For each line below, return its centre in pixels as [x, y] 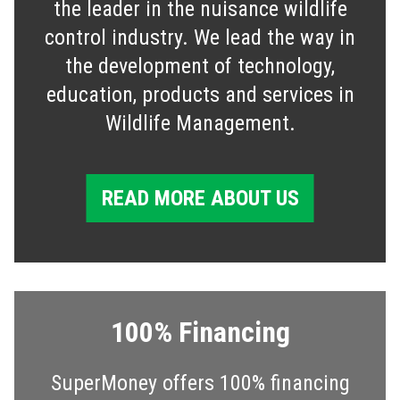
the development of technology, [200, 67]
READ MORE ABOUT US [200, 199]
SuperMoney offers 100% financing [200, 383]
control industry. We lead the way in [200, 38]
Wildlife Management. [200, 124]
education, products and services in [200, 95]
